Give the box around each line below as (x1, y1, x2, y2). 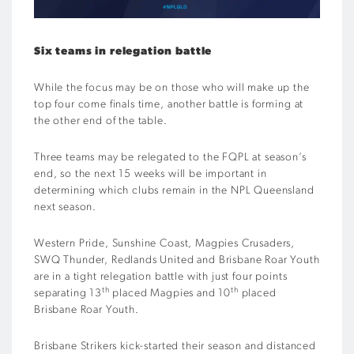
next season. (34, 201, 97, 213)
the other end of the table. (34, 115, 168, 127)
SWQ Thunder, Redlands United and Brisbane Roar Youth (34, 254, 320, 266)
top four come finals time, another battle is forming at (34, 98, 304, 111)
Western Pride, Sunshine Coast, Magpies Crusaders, (34, 237, 296, 250)
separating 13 (34, 287, 102, 299)
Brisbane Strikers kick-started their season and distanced (34, 340, 316, 352)
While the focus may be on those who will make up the (34, 81, 310, 94)
